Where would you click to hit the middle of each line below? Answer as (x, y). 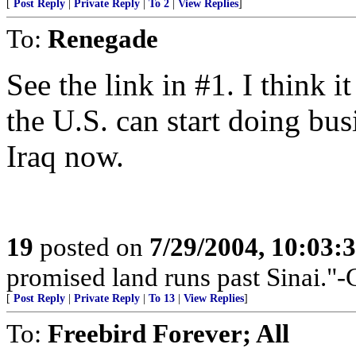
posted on (91, 247)
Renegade (103, 39)
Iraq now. (65, 156)
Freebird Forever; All (168, 333)
